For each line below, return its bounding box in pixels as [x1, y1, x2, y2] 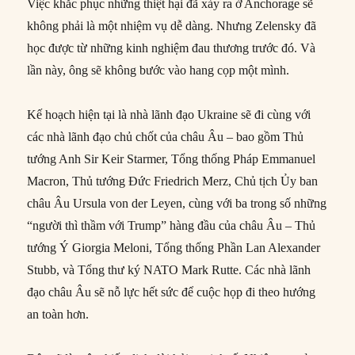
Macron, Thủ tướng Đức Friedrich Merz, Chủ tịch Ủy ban [27, 174, 319, 189]
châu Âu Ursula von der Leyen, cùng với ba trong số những [27, 197, 327, 211]
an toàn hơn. [27, 307, 90, 322]
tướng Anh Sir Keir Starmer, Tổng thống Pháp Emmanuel [27, 152, 316, 166]
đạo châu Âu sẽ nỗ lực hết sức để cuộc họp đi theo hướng [27, 285, 316, 300]
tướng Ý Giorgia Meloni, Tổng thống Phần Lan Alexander [27, 241, 321, 255]
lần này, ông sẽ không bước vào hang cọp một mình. [27, 63, 290, 78]
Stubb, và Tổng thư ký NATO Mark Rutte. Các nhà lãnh [27, 263, 311, 277]
